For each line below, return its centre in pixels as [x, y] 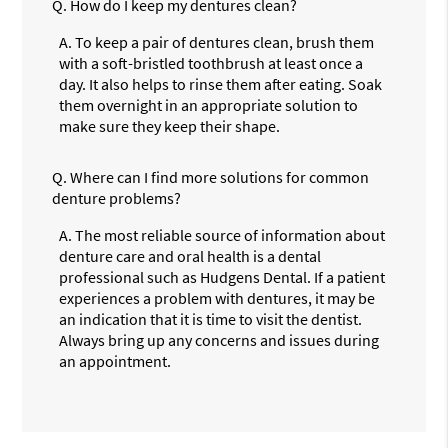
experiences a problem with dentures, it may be [217, 297]
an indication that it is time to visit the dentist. [211, 318]
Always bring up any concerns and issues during [219, 339]
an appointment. [115, 360]
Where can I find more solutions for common [220, 176]
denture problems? [117, 197]
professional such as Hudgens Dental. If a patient [222, 276]
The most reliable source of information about [230, 234]
